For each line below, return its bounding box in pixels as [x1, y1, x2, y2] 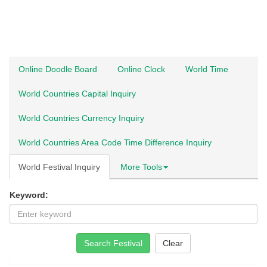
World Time [185, 64, 228, 74]
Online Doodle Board [18, 64, 97, 74]
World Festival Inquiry [18, 162, 100, 172]
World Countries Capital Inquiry [18, 89, 136, 98]
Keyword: [10, 190, 48, 200]
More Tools [120, 162, 162, 172]
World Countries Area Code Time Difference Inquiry [18, 138, 212, 147]
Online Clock [117, 64, 165, 74]
